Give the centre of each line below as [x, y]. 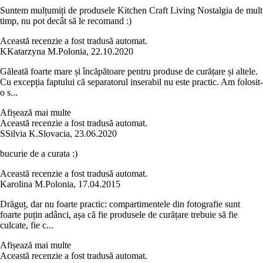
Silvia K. [22, 133]
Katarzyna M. [33, 51]
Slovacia [54, 133]
